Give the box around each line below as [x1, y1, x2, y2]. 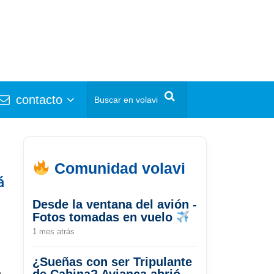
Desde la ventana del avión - [32, 197, 197, 211]
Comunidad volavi [50, 159, 185, 177]
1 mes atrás [32, 226, 75, 236]
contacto [12, 92, 62, 106]
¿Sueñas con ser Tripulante [32, 254, 192, 268]
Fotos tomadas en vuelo [32, 210, 176, 224]
